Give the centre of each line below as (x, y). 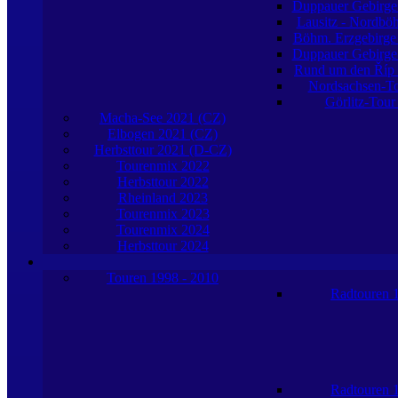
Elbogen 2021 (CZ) (163, 134)
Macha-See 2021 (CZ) (163, 118)
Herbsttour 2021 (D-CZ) (163, 150)
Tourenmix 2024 (163, 230)
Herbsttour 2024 (163, 246)
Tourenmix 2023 (163, 214)
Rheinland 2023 (163, 198)
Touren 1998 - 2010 (163, 278)
